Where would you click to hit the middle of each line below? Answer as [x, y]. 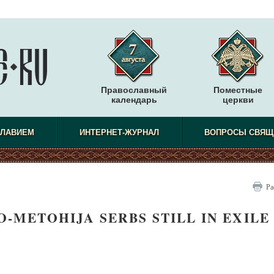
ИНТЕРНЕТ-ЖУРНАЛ [119, 132]
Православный [134, 90]
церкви [238, 100]
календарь [134, 100]
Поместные [238, 90]
